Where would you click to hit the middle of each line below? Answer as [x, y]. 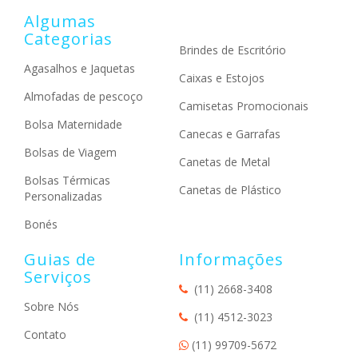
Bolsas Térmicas [67, 181]
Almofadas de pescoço [84, 97]
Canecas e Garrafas [230, 134]
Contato [45, 335]
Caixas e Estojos [222, 78]
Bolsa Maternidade [73, 125]
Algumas [60, 22]
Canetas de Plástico [230, 190]
